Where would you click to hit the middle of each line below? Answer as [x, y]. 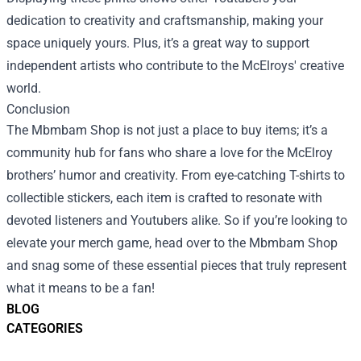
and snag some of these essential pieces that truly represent [176, 266]
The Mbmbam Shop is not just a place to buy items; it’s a [167, 130]
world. [24, 88]
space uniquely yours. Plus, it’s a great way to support [158, 43]
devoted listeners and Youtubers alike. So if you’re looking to [177, 220]
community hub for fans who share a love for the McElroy [170, 153]
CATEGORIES [45, 328]
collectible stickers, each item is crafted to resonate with [164, 198]
